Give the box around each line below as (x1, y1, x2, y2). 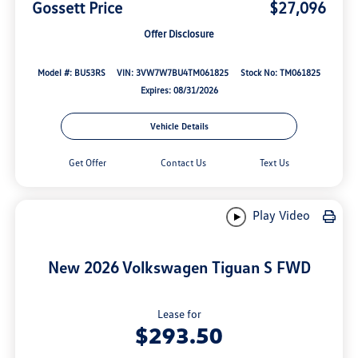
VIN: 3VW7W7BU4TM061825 (117, 66, 229, 78)
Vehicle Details (149, 120, 209, 131)
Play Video (249, 207, 310, 224)
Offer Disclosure (144, 26, 214, 40)
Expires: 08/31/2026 (140, 84, 218, 95)
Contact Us (160, 156, 206, 169)
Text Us (259, 156, 289, 169)
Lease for (157, 306, 201, 320)
